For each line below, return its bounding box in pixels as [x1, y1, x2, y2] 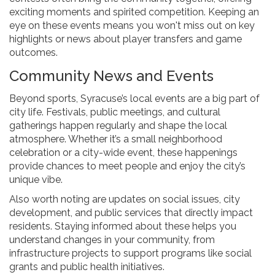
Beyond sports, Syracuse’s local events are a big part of [9, 93, 260, 105]
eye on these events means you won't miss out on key [9, 20, 255, 32]
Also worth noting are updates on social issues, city [9, 193, 240, 206]
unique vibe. [9, 174, 63, 186]
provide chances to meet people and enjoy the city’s [9, 160, 246, 172]
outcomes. [9, 47, 58, 59]
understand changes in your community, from [9, 234, 215, 246]
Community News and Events [9, 67, 214, 85]
